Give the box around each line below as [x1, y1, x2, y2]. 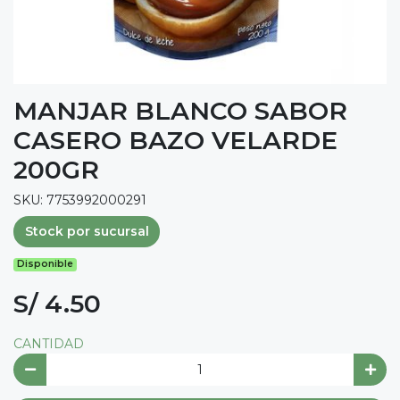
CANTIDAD [13, 336, 84, 353]
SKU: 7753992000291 [13, 191, 146, 208]
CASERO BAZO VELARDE [13, 124, 337, 155]
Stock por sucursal [24, 223, 149, 239]
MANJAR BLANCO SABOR [13, 95, 347, 126]
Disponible [17, 258, 74, 271]
